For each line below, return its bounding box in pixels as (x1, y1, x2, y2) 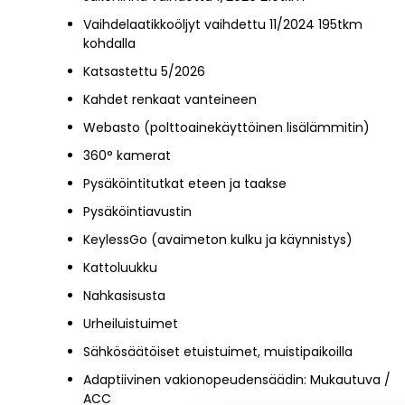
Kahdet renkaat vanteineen (83, 89, 257, 108)
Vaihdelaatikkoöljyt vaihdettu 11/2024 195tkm (83, 14, 363, 33)
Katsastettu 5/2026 (83, 61, 205, 80)
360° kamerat (83, 146, 171, 165)
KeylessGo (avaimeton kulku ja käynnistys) (83, 230, 353, 249)
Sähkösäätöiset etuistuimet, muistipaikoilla (83, 342, 353, 361)
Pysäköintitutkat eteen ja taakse (83, 174, 287, 193)
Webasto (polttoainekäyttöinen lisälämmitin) (83, 118, 370, 137)
